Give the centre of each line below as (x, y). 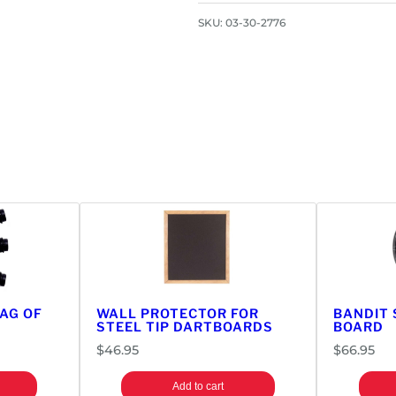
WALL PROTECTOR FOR (177, 313)
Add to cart (198, 386)
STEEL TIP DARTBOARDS (184, 327)
